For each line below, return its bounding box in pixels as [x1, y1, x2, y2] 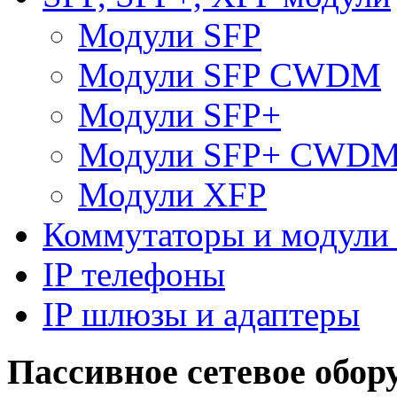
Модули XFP [78, 175, 267, 214]
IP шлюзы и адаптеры [43, 294, 360, 333]
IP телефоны [43, 254, 225, 293]
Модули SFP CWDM [78, 55, 381, 94]
